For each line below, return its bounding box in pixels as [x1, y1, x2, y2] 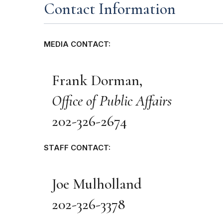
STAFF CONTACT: [44, 143, 111, 153]
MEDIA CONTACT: [44, 40, 111, 49]
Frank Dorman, [52, 71, 142, 90]
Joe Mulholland [52, 175, 142, 194]
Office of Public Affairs [52, 92, 172, 111]
